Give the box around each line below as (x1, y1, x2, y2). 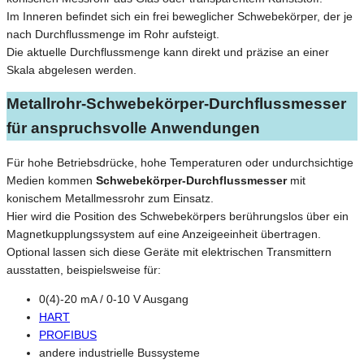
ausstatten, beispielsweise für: (6, 262, 161, 276)
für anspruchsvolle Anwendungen (6, 119, 260, 136)
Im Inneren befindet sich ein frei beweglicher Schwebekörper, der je (6, 9, 353, 23)
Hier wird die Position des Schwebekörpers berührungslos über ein (6, 209, 349, 223)
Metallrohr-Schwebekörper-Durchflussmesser (6, 94, 346, 112)
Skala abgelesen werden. (6, 63, 136, 76)
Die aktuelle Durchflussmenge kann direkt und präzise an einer (6, 45, 329, 58)
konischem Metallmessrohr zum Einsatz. (6, 191, 214, 205)
